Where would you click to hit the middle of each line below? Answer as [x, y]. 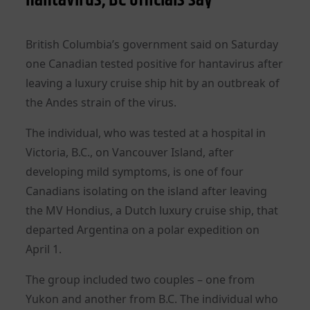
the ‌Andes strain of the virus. [101, 102]
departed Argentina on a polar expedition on [143, 229]
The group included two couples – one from [140, 279]
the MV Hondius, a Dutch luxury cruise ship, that [152, 210]
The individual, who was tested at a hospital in [146, 133]
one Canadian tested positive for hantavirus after [155, 63]
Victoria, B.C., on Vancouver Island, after [130, 152]
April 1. [44, 249]
